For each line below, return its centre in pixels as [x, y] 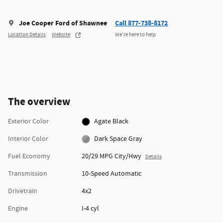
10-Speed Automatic [111, 174]
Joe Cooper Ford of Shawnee [63, 23]
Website [61, 35]
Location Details [27, 35]
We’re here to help [135, 35]
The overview [39, 102]
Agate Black [111, 122]
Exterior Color [28, 122]
